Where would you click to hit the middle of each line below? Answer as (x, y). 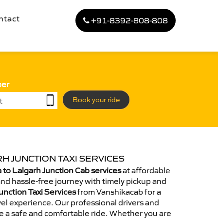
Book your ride (96, 100)
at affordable (146, 170)
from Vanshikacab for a (118, 192)
